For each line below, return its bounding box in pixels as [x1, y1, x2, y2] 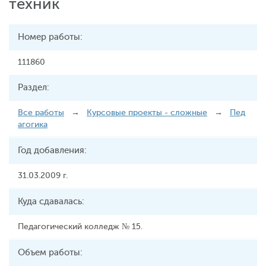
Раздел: [18, 83, 49, 93]
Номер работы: [18, 32, 83, 42]
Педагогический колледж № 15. [18, 222, 142, 231]
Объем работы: [18, 248, 83, 258]
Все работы [18, 108, 64, 117]
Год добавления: [18, 145, 87, 156]
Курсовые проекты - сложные [87, 108, 207, 117]
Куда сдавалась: [18, 197, 84, 207]
